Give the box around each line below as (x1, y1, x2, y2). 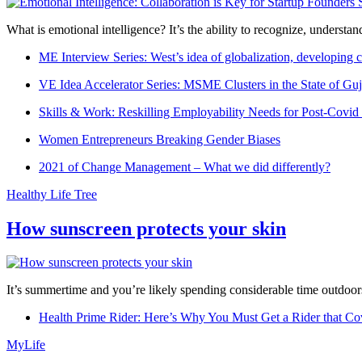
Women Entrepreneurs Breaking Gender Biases (39, 132, 280, 146)
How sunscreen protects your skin (6, 217, 286, 239)
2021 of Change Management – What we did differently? (39, 159, 330, 174)
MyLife (6, 338, 45, 352)
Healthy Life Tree (6, 187, 97, 201)
